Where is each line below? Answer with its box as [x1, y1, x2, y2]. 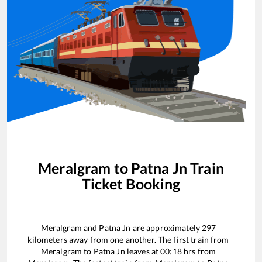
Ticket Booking [81, 174, 181, 192]
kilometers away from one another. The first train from [27, 235, 229, 245]
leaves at [125, 246, 161, 257]
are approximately [130, 223, 202, 233]
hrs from [181, 246, 216, 257]
